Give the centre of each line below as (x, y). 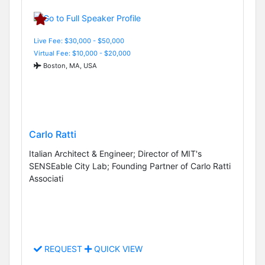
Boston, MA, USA (69, 65)
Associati (46, 178)
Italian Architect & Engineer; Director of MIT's (115, 153)
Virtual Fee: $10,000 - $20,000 (82, 53)
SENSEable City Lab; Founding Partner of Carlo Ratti (130, 166)
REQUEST (63, 249)
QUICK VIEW (117, 249)
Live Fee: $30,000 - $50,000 (79, 41)
